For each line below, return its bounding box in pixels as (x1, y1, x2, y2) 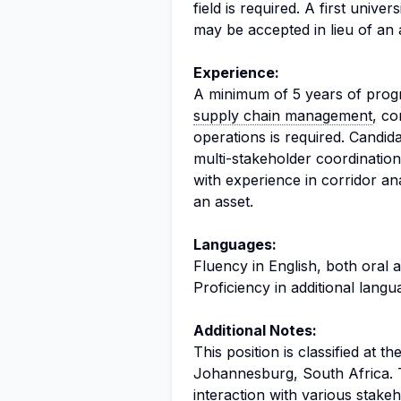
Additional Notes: (193, 321, 317, 339)
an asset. (193, 192, 253, 210)
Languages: (193, 235, 277, 253)
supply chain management (193, 107, 372, 124)
